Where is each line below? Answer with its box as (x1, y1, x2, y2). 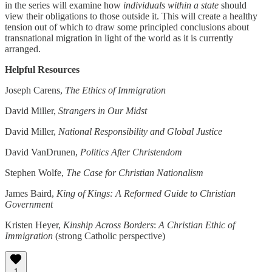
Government (5, 199, 53, 209)
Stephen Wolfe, (5, 167, 66, 178)
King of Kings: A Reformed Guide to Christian (56, 188, 236, 199)
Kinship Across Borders (63, 219, 154, 230)
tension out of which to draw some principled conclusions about (5, 21, 249, 32)
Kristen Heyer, (5, 219, 63, 230)
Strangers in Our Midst (58, 105, 147, 116)
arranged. (5, 43, 41, 54)
